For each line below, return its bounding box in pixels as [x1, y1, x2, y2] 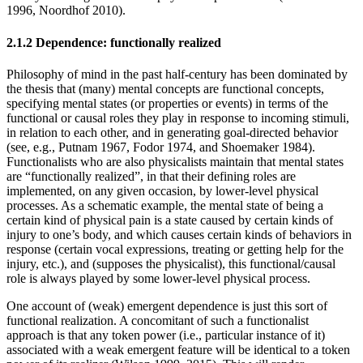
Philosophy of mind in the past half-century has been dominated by [6, 67, 348, 81]
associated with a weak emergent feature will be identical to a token [6, 343, 350, 357]
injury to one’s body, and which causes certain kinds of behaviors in [6, 228, 352, 241]
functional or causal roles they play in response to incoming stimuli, [6, 111, 349, 125]
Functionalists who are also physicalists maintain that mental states [6, 155, 344, 169]
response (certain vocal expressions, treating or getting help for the [6, 242, 344, 256]
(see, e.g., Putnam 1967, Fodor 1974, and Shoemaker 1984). [6, 140, 315, 154]
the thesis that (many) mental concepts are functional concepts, [6, 82, 324, 96]
